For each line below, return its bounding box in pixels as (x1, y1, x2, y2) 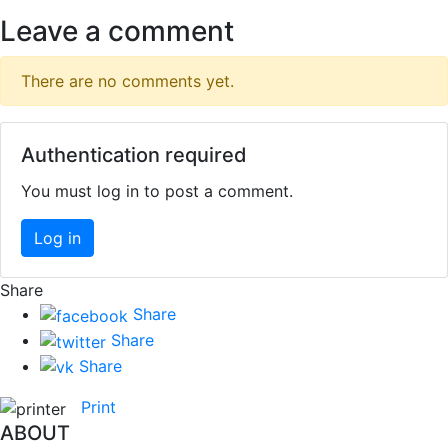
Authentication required (21, 143, 247, 168)
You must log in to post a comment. (21, 181, 293, 202)
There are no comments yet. (21, 71, 234, 92)
